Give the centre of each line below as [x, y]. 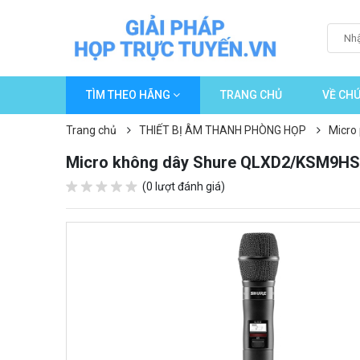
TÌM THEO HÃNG [128, 95]
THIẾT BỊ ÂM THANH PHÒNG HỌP [223, 130]
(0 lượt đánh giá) [182, 186]
